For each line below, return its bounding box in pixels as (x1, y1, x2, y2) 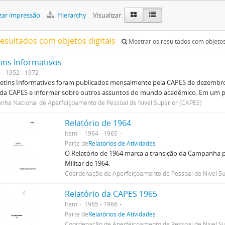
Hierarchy (56, 11, 88, 20)
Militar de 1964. (65, 159, 110, 168)
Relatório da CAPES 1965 (65, 188, 158, 199)
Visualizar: (93, 11, 123, 20)
